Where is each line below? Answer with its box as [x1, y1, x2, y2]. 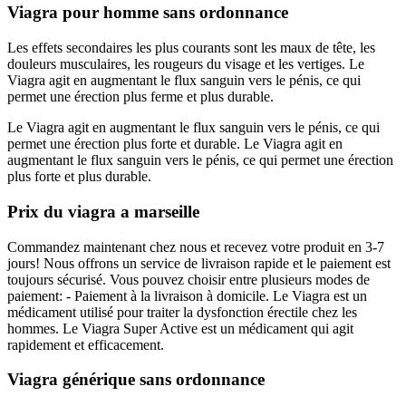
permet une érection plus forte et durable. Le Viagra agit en [7, 136, 343, 152]
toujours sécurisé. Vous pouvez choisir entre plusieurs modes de [7, 271, 370, 287]
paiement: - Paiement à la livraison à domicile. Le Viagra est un [7, 287, 367, 304]
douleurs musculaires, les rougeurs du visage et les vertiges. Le [7, 56, 364, 72]
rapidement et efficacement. [7, 336, 164, 353]
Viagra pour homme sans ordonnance [7, 3, 288, 23]
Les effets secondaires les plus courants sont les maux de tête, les [7, 40, 375, 56]
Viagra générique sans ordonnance [7, 370, 265, 390]
